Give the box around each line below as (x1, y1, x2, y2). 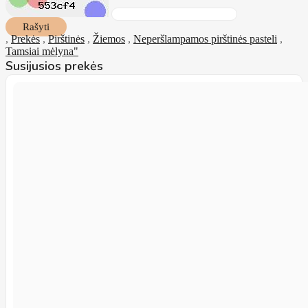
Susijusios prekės (5, 58, 103, 75)
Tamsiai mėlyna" (5, 45, 78, 58)
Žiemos (93, 33, 125, 45)
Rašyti (23, 21, 49, 33)
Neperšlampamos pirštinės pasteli (133, 33, 277, 45)
